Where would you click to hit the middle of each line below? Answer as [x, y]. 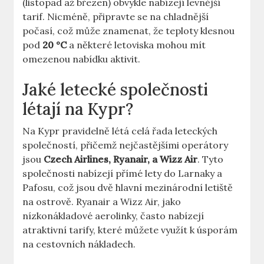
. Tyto [211, 159]
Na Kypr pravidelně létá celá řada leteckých [120, 131]
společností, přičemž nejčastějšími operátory [126, 145]
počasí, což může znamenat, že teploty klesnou [129, 31]
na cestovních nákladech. [79, 244]
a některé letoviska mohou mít [136, 45]
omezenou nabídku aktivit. [82, 59]
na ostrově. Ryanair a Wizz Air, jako [102, 202]
